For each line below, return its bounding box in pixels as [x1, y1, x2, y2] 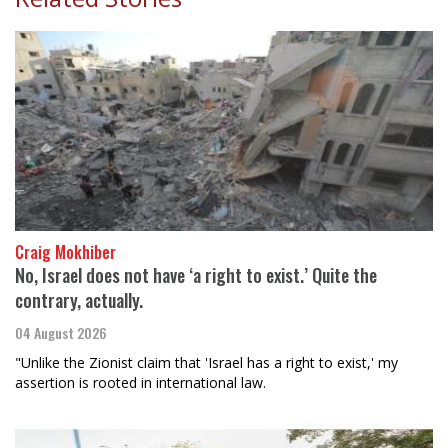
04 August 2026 [15, 322, 107, 344]
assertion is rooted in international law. [15, 373, 266, 393]
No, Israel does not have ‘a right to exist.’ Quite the [15, 262, 377, 289]
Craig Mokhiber [15, 240, 116, 265]
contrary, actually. [15, 287, 143, 314]
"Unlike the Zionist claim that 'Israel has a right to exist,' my [15, 353, 398, 373]
